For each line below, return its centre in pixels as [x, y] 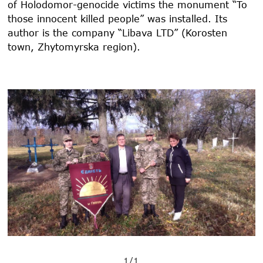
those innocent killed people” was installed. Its [118, 18]
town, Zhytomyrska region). [74, 46]
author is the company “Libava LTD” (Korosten [118, 32]
